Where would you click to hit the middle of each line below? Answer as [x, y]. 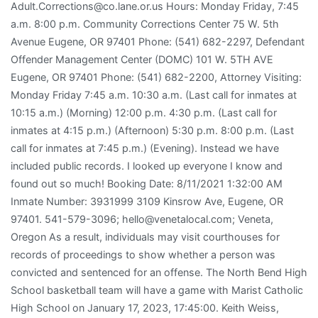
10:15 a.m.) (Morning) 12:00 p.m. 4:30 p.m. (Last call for [144, 112]
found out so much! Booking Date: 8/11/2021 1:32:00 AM [147, 183]
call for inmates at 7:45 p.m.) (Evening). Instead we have [145, 148]
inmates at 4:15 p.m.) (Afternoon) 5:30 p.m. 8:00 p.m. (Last [152, 130]
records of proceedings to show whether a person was [143, 254]
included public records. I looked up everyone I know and [147, 165]
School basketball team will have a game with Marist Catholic [157, 290]
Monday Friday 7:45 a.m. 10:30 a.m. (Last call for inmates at [154, 94]
